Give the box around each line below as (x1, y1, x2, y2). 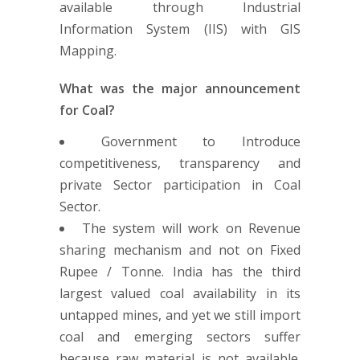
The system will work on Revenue (81, 219, 301, 237)
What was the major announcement (59, 79, 301, 97)
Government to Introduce (100, 132, 301, 150)
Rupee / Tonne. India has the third (59, 262, 301, 280)
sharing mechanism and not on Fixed (59, 240, 301, 259)
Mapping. (59, 41, 117, 59)
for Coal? (59, 100, 115, 119)
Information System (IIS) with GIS (59, 19, 301, 38)
